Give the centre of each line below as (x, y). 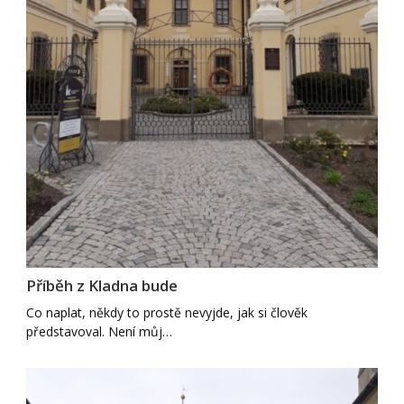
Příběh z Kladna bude (102, 286)
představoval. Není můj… (100, 332)
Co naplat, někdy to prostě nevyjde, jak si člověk (167, 313)
